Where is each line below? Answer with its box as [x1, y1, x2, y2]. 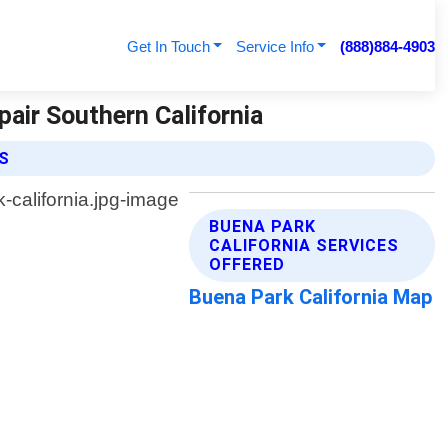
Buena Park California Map [189, 285, 434, 310]
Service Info [235, 38, 314, 55]
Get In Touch [126, 38, 210, 55]
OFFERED [209, 255, 286, 275]
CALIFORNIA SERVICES [209, 236, 400, 256]
